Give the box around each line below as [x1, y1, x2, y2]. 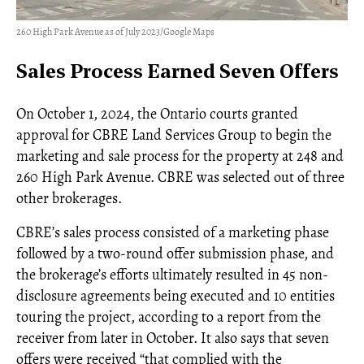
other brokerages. [16, 188, 122, 208]
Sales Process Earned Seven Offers [16, 63, 339, 83]
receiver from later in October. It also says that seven [16, 327, 329, 348]
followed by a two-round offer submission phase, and [16, 243, 334, 263]
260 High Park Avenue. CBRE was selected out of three [16, 167, 344, 187]
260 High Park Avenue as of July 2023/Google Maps [16, 24, 214, 38]
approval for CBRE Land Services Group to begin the [16, 124, 331, 145]
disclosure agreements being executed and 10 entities [16, 285, 335, 305]
